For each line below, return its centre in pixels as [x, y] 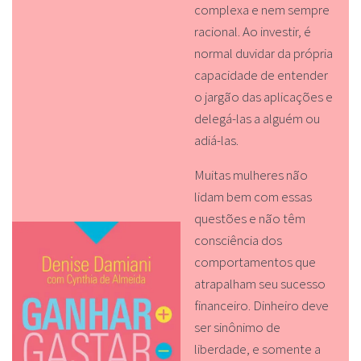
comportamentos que [255, 261]
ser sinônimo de [237, 327]
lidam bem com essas [253, 196]
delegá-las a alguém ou [257, 119]
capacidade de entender [261, 75]
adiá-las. [216, 141]
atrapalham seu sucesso [259, 283]
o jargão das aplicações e [263, 97]
